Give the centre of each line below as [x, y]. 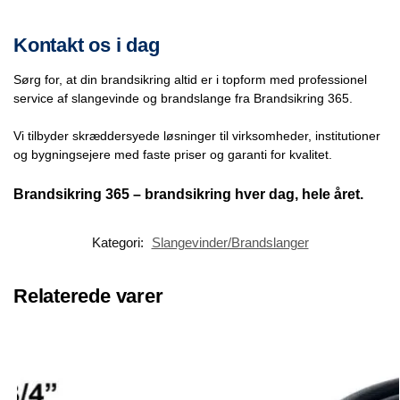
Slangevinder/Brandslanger [230, 243]
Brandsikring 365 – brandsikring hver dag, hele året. [188, 194]
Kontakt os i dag [87, 45]
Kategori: [119, 243]
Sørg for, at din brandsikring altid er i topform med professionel [190, 79]
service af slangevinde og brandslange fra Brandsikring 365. [183, 98]
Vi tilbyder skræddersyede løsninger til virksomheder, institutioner [197, 135]
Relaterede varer [88, 296]
